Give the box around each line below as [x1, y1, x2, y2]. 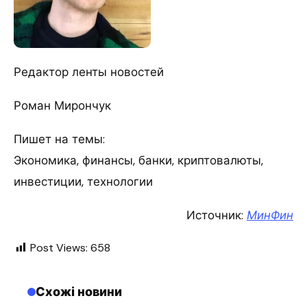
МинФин [247, 207, 293, 223]
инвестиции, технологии [14, 173, 153, 189]
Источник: [186, 207, 247, 223]
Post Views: [30, 240, 88, 255]
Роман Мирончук [14, 97, 111, 113]
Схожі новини [36, 283, 122, 300]
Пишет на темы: [14, 131, 105, 147]
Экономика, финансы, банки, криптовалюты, [14, 152, 263, 168]
